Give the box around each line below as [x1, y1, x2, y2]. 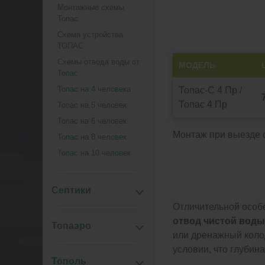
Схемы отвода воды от [57, 57, 140, 66]
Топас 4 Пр [179, 99, 227, 109]
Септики [51, 185, 91, 195]
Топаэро [51, 221, 91, 231]
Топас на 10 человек [57, 148, 131, 157]
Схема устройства [57, 30, 123, 39]
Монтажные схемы [57, 3, 124, 12]
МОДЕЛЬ [179, 60, 215, 70]
